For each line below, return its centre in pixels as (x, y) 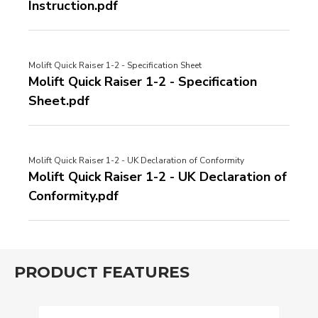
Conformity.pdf (73, 196)
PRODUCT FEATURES (102, 273)
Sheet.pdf (59, 101)
